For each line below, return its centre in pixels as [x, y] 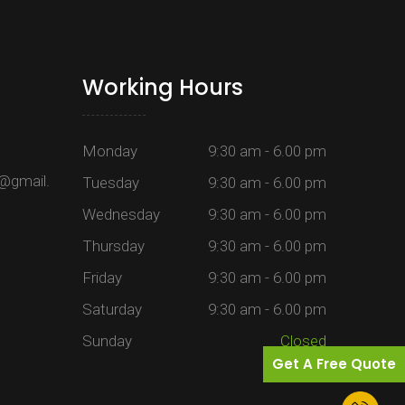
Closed [303, 341]
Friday [102, 278]
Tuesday [111, 183]
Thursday [113, 246]
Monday [110, 151]
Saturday [112, 310]
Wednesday [121, 215]
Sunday [107, 341]
